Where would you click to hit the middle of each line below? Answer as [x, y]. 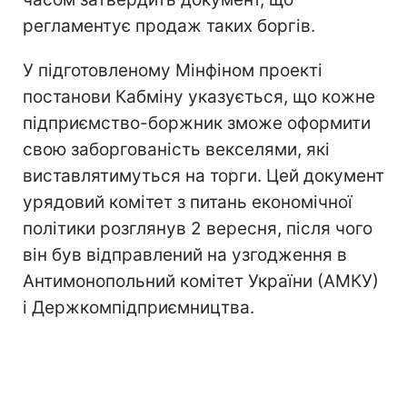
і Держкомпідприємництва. [139, 307]
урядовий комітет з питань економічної [188, 202]
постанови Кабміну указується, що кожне [199, 96]
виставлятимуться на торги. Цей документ [203, 175]
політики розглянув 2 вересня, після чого [198, 228]
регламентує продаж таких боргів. [169, 25]
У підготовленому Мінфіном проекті [173, 70]
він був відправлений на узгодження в [185, 254]
